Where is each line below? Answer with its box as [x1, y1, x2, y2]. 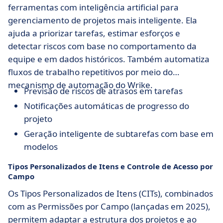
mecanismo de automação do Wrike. [8, 79, 153, 91]
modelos [24, 141, 58, 153]
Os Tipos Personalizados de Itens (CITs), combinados [8, 188, 213, 200]
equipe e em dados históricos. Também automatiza [8, 53, 210, 65]
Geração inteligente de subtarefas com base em [24, 128, 214, 140]
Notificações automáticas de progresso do [24, 100, 189, 112]
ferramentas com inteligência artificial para [8, 1, 179, 13]
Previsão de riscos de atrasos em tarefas [24, 85, 183, 97]
